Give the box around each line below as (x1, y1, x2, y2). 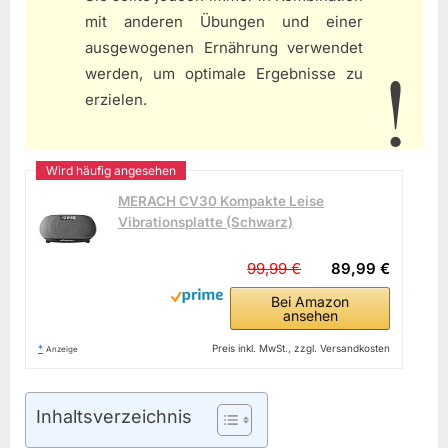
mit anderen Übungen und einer (85, 11, 363, 31)
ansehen (282, 307, 338, 325)
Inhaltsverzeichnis (36, 405, 192, 427)
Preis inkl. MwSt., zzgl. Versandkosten (212, 342, 391, 355)
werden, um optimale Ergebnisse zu (85, 63, 363, 83)
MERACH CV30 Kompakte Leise (118, 193, 324, 210)
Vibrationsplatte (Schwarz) (118, 214, 293, 231)
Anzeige (46, 344, 78, 355)
